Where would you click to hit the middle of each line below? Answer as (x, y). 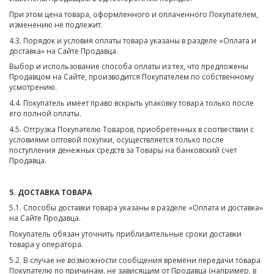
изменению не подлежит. (56, 24)
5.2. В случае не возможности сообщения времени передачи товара (135, 260)
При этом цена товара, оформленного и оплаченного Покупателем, (134, 14)
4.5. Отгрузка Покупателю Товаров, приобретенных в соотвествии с (131, 130)
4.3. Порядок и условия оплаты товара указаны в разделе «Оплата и (133, 40)
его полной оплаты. (45, 114)
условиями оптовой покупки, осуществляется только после (117, 140)
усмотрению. (33, 87)
